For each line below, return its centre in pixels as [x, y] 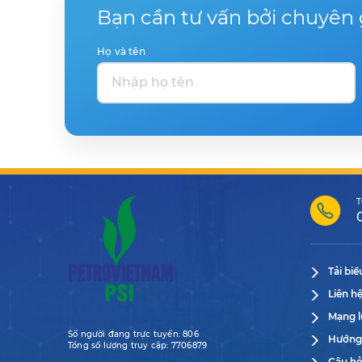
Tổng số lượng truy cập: [120, 345]
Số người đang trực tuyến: [126, 334]
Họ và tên [121, 51]
